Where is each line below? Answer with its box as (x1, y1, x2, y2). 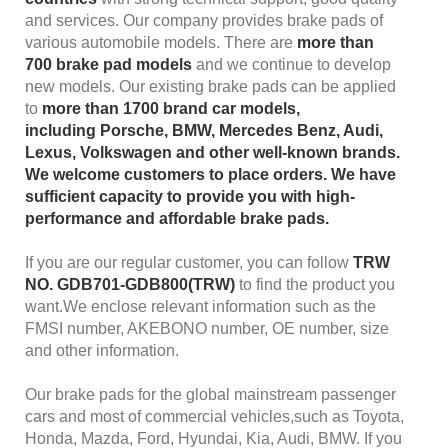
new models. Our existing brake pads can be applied (25, 77, 396, 95)
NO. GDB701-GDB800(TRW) (25, 275, 235, 293)
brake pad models (56, 55, 192, 73)
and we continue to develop (192, 55, 391, 73)
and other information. (25, 341, 179, 359)
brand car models (163, 99, 296, 117)
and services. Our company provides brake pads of (25, 11, 383, 29)
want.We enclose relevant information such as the (25, 297, 376, 315)
